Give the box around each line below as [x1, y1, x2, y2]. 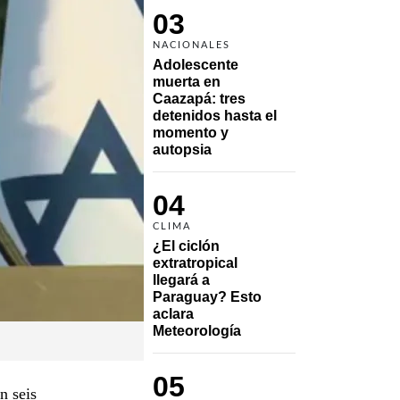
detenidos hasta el [153, 107, 277, 123]
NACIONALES [153, 39, 230, 50]
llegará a [153, 271, 210, 287]
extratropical [153, 254, 237, 271]
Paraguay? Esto [153, 288, 262, 304]
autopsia [153, 141, 212, 157]
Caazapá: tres [153, 90, 246, 106]
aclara [153, 305, 194, 321]
